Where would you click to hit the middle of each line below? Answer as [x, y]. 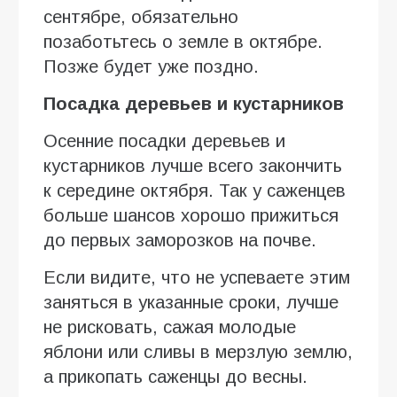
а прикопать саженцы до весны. [175, 376]
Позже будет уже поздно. [151, 66]
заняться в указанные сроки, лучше [191, 302]
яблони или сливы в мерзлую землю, [198, 351]
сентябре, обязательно [141, 16]
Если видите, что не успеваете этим [197, 277]
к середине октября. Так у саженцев [195, 190]
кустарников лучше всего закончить [193, 165]
